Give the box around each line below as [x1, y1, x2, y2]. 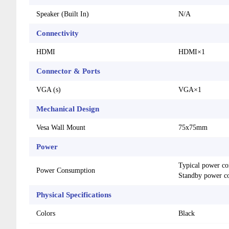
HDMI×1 [178, 48, 205, 56]
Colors [36, 209, 55, 217]
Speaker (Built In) [36, 10, 89, 18]
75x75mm [178, 123, 208, 131]
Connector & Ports [36, 66, 100, 75]
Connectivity [36, 29, 79, 37]
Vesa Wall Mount [36, 123, 85, 131]
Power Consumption [36, 166, 95, 174]
